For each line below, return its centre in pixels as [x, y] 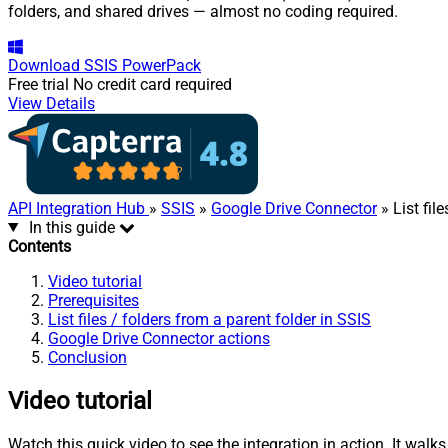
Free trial [38, 84]
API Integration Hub [78, 208]
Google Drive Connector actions [159, 338]
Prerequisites [93, 300]
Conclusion [87, 357]
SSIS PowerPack [142, 65]
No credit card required [152, 84]
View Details [51, 103]
